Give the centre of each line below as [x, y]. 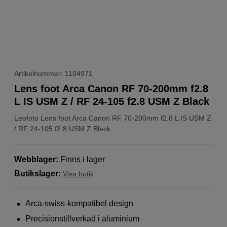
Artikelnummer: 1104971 [53, 73]
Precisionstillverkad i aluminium [83, 218]
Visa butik [78, 174]
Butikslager [36, 173]
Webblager [35, 159]
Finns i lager [83, 159]
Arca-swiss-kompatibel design [80, 203]
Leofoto [26, 118]
